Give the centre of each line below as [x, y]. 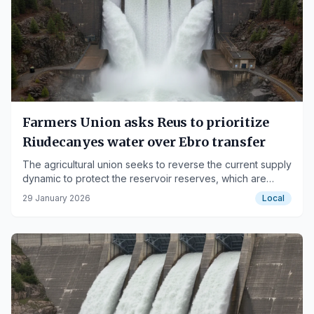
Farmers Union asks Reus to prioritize [146, 122]
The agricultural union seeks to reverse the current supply [157, 164]
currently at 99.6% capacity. [87, 192]
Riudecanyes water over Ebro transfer [144, 142]
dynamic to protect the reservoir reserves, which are [144, 178]
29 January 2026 [56, 198]
